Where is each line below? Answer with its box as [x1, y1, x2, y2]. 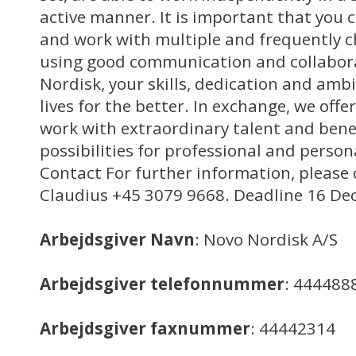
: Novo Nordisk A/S [195, 228, 338, 250]
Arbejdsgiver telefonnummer [40, 273, 284, 295]
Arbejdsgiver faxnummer [40, 317, 250, 339]
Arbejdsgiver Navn [40, 228, 195, 250]
